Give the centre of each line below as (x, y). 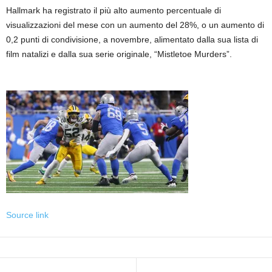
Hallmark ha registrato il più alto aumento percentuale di (114, 11)
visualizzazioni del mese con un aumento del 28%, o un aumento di (135, 25)
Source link (27, 215)
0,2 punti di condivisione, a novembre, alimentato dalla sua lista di (132, 40)
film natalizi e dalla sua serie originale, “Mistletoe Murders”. (119, 54)
